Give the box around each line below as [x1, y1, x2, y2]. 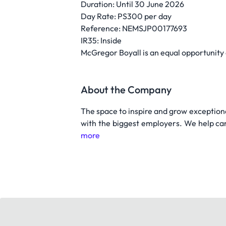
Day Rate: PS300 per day [81, 11, 172, 21]
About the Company [81, 83, 172, 96]
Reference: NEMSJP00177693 [81, 23, 187, 33]
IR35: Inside [81, 35, 122, 45]
